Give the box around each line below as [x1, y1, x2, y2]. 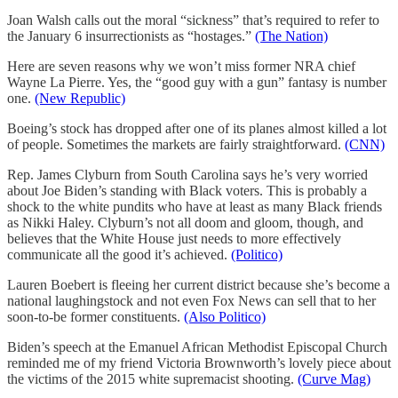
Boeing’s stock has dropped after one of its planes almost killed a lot [7, 120, 386, 136]
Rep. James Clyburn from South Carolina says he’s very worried [7, 166, 368, 182]
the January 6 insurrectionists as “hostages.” [7, 28, 255, 44]
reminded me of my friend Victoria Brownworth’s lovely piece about [7, 354, 391, 370]
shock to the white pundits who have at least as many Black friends [7, 198, 382, 214]
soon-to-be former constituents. [7, 308, 184, 324]
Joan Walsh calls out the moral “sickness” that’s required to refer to [7, 12, 379, 28]
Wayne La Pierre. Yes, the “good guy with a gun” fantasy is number [7, 74, 386, 90]
